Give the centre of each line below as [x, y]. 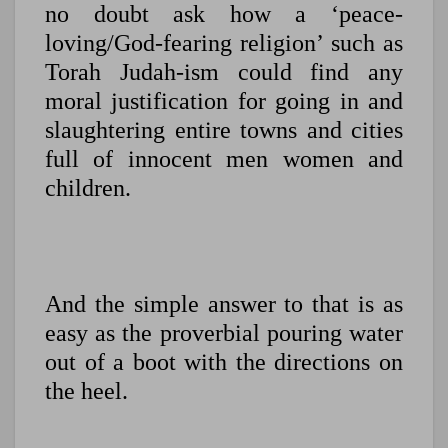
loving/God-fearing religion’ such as [224, 43]
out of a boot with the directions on [224, 362]
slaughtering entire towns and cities [224, 130]
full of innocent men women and [224, 159]
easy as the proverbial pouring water [224, 333]
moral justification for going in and [224, 101]
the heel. [86, 391]
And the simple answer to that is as [224, 304]
